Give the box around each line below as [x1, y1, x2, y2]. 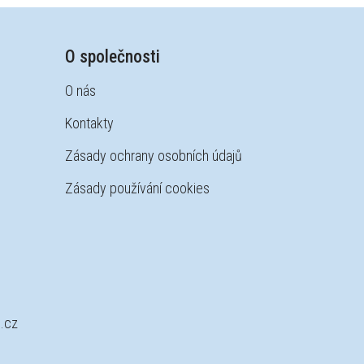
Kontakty [65, 115, 115, 132]
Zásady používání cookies [65, 180, 210, 197]
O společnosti [65, 46, 161, 67]
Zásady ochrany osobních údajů [65, 147, 243, 164]
